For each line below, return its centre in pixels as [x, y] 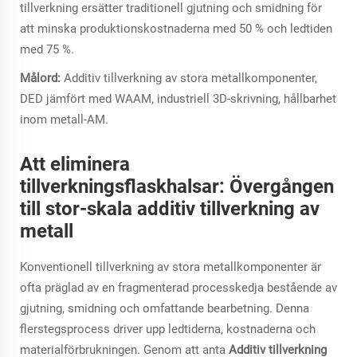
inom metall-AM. [64, 119]
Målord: [42, 78]
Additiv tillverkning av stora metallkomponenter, [190, 78]
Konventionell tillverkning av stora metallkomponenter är [171, 267]
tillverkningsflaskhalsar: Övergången [177, 186]
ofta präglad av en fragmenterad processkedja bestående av [178, 287]
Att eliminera [75, 164]
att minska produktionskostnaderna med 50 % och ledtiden [176, 28]
